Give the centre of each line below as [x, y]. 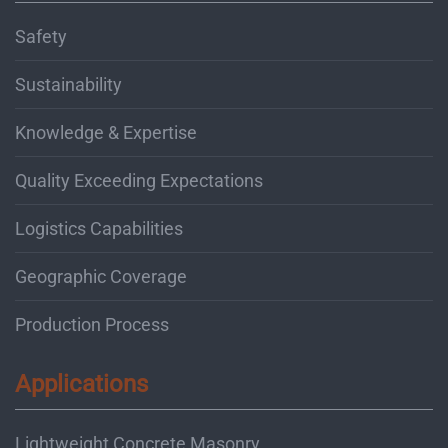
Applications [81, 384]
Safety [41, 37]
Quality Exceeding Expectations [139, 181]
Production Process [92, 325]
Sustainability [68, 85]
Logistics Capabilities [99, 229]
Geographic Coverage [101, 277]
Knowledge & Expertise [106, 133]
